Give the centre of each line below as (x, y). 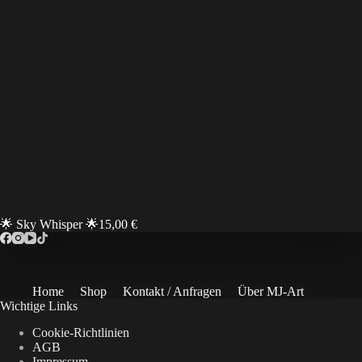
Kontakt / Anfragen (172, 291)
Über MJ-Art (271, 291)
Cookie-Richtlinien (81, 332)
